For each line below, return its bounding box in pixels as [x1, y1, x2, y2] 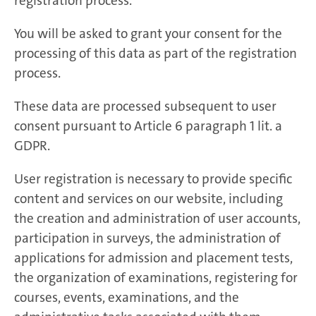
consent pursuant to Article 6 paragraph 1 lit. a [14, 116, 282, 135]
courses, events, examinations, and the [14, 288, 239, 306]
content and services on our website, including [14, 189, 283, 207]
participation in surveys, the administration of [14, 229, 281, 247]
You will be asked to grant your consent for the [14, 24, 282, 42]
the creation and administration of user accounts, [14, 209, 300, 227]
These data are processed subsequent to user [14, 97, 276, 115]
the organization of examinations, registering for [14, 268, 298, 286]
